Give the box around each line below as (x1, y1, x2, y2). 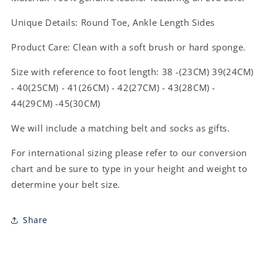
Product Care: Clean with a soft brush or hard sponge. (11, 41, 246, 53)
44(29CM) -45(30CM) (11, 97, 100, 109)
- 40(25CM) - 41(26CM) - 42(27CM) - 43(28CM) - (11, 81, 216, 93)
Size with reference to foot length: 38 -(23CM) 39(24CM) (11, 65, 254, 77)
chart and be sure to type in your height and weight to (11, 162, 248, 174)
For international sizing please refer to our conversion (11, 146, 248, 159)
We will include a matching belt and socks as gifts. (11, 122, 233, 134)
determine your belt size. (11, 178, 121, 190)
